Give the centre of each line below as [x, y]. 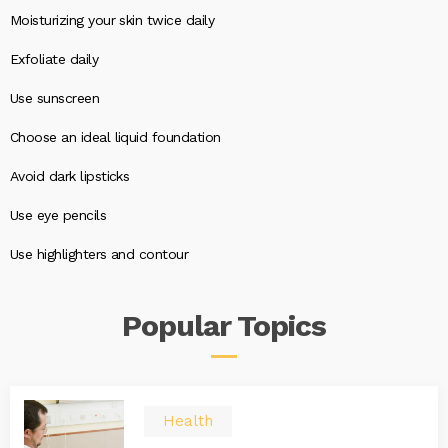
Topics [281, 325]
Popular [180, 325]
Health [188, 421]
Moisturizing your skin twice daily [112, 20]
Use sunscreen [55, 98]
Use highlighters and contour [99, 254]
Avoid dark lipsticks [70, 176]
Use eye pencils [58, 215]
